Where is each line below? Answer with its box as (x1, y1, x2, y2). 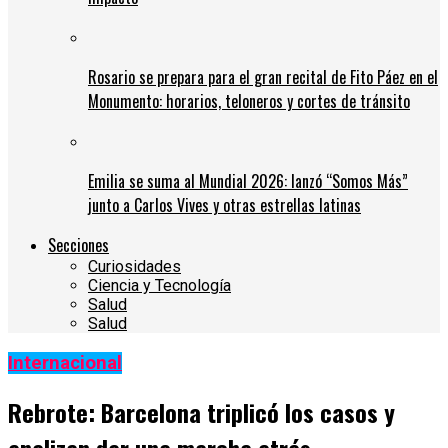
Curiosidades (88, 257, 181, 277)
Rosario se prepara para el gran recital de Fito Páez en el (88, 65, 438, 90)
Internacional (8, 352, 122, 375)
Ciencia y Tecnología (88, 276, 231, 296)
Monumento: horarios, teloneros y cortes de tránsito (88, 89, 410, 114)
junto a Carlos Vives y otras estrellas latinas (88, 193, 361, 218)
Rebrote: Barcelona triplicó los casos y (8, 394, 395, 431)
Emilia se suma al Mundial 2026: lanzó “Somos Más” (88, 169, 408, 194)
